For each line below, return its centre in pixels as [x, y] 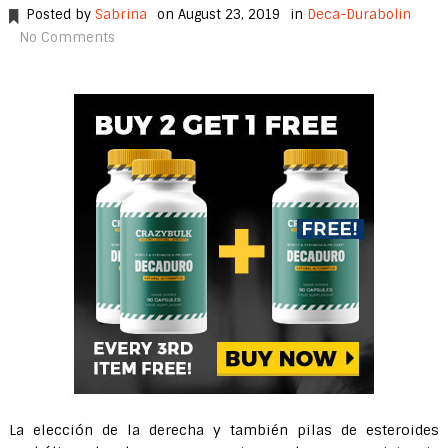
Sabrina [120, 14]
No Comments [66, 37]
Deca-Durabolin [358, 14]
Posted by [60, 14]
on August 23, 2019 [218, 14]
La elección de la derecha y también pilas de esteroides [224, 430]
